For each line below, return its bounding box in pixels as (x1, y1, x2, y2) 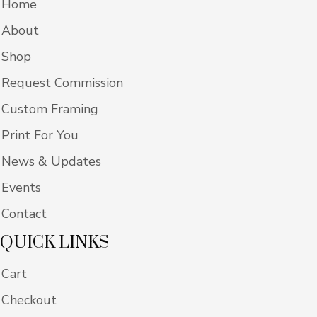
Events (1, 179, 41, 197)
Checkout (1, 292, 57, 309)
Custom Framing (1, 100, 98, 118)
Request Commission (1, 74, 123, 92)
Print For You (1, 127, 79, 144)
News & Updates (1, 153, 101, 171)
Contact (1, 205, 47, 223)
